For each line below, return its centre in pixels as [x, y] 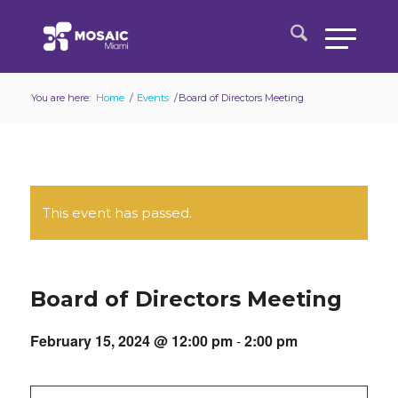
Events [152, 98]
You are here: [60, 98]
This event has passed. [117, 213]
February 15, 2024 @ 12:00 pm [131, 341]
